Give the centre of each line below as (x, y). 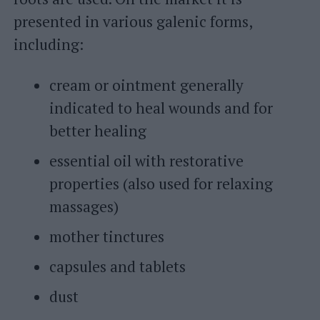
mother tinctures (106, 236)
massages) (84, 206)
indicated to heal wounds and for (161, 108)
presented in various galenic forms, (132, 21)
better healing (97, 131)
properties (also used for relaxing (161, 184)
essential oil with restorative (146, 161)
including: (48, 44)
